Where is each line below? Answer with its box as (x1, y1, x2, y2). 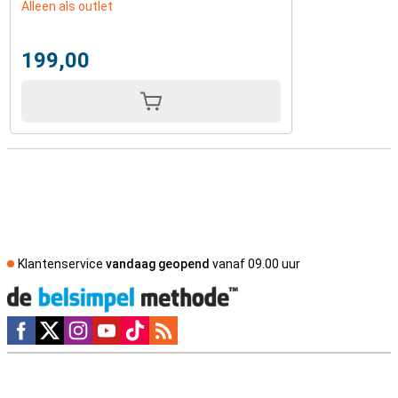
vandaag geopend (106, 257, 210, 271)
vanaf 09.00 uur (210, 257, 300, 271)
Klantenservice (18, 257, 106, 271)
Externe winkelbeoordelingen (7, 375, 179, 389)
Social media (7, 317, 84, 331)
